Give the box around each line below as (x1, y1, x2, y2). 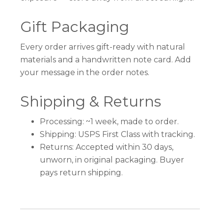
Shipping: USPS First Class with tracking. (40, 130, 195, 139)
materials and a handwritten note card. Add (20, 55, 192, 65)
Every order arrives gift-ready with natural (20, 42, 186, 52)
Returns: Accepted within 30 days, (40, 142, 174, 152)
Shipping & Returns (20, 92, 162, 111)
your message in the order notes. (20, 68, 150, 78)
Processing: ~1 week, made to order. (40, 117, 179, 127)
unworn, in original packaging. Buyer (40, 155, 185, 165)
